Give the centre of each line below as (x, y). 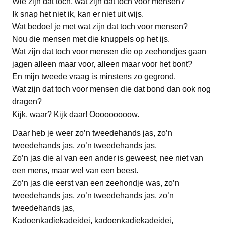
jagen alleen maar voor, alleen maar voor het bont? (102, 64)
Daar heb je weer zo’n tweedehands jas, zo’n (92, 133)
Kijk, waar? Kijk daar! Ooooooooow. (76, 114)
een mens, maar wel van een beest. (75, 170)
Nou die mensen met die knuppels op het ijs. (91, 39)
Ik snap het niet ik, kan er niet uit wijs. (78, 14)
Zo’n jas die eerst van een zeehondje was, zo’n (96, 183)
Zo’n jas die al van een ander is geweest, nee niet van (108, 158)
